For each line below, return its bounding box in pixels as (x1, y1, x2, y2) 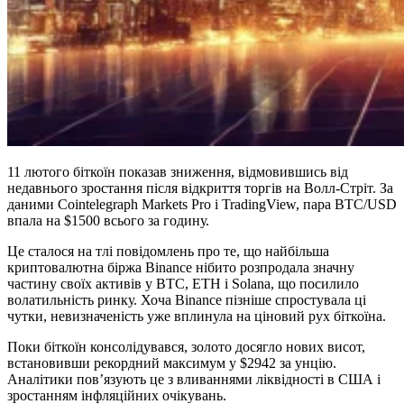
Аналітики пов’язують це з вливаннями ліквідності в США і (7, 371, 381, 387)
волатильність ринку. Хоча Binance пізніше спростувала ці (7, 291, 366, 308)
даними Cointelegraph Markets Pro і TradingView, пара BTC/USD (7, 196, 397, 212)
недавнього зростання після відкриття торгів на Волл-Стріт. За (7, 179, 393, 196)
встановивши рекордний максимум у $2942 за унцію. (7, 354, 336, 371)
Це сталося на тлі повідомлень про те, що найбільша (7, 243, 329, 259)
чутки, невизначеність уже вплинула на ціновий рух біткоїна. (7, 308, 386, 324)
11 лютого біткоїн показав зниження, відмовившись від (7, 163, 348, 179)
